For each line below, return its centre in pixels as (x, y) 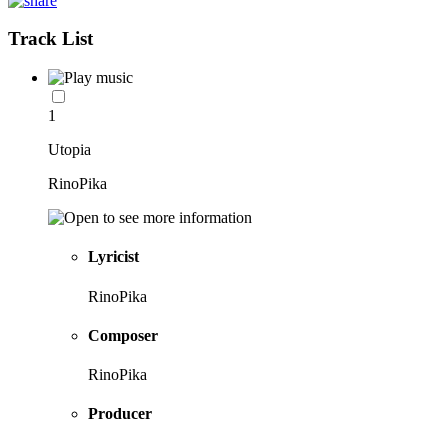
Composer (123, 335)
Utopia (69, 150)
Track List (50, 39)
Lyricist (113, 257)
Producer (120, 414)
